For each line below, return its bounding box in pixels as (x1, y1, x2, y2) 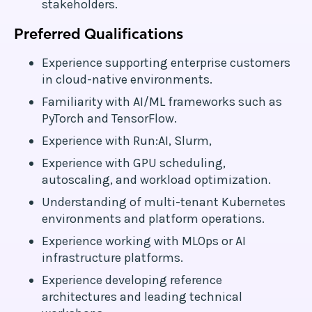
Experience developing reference (42, 272, 222, 288)
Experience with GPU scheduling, (42, 155, 226, 171)
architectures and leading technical (42, 289, 242, 304)
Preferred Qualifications (14, 25, 183, 42)
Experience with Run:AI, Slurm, (42, 133, 212, 148)
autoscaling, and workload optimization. (42, 172, 271, 187)
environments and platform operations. (42, 211, 265, 226)
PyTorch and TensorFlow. (42, 111, 177, 126)
